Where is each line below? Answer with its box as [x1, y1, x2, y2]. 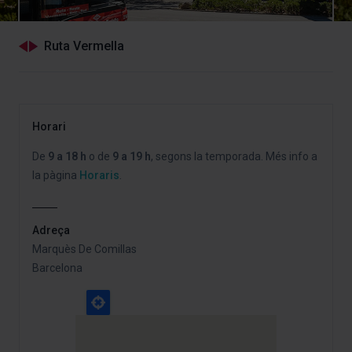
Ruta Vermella [44, 38, 124, 53]
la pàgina [32, 169, 79, 181]
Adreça [32, 224, 70, 236]
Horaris [79, 169, 119, 181]
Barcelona [32, 262, 82, 274]
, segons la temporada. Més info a [151, 150, 317, 163]
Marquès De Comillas [32, 243, 137, 255]
